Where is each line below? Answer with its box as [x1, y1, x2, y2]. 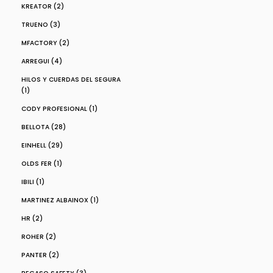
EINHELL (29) [21, 141, 63, 150]
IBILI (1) [21, 177, 44, 186]
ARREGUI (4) [21, 57, 62, 66]
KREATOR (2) [21, 2, 64, 11]
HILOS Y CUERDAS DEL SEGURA [21, 75, 121, 84]
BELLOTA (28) [21, 122, 66, 132]
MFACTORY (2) [21, 38, 69, 48]
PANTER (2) [21, 250, 59, 260]
